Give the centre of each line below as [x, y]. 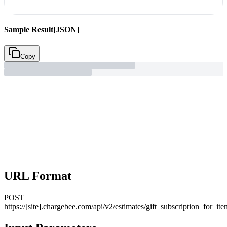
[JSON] [66, 29]
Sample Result [29, 29]
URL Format [38, 176]
